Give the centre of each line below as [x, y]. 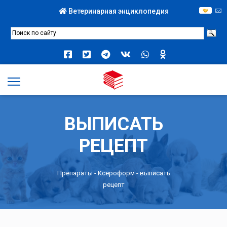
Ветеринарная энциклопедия [118, 11]
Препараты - [77, 173]
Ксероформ [116, 173]
